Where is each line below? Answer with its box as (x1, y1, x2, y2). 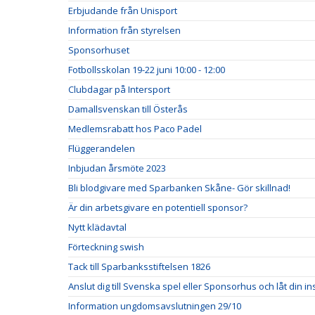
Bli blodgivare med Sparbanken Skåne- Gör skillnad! (68, 181, 290, 194)
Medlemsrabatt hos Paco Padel (68, 122, 202, 135)
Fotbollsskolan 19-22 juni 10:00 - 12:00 (68, 63, 225, 76)
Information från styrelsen (68, 23, 181, 37)
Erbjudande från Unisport (68, 4, 177, 17)
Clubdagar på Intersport (68, 82, 170, 96)
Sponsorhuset (68, 43, 129, 56)
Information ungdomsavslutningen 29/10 (68, 299, 241, 312)
